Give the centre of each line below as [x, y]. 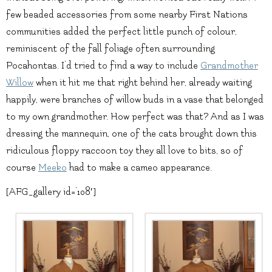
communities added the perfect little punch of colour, [121, 31]
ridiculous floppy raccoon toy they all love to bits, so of [124, 150]
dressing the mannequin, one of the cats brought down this [131, 133]
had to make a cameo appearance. [139, 167]
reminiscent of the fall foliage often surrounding [110, 48]
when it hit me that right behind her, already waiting [143, 82]
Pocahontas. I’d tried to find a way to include [103, 65]
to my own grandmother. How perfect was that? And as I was [135, 116]
